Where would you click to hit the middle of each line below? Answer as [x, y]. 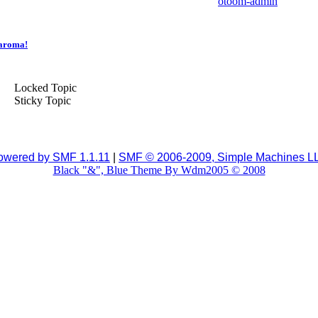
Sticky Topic [41, 101]
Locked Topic [44, 88]
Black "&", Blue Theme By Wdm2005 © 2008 [159, 170]
